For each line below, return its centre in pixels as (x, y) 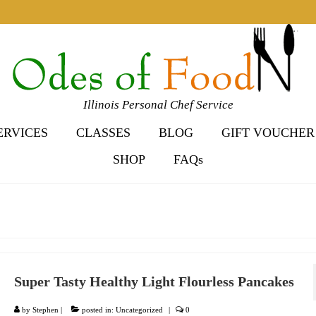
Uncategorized (139, 310)
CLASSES (103, 133)
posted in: (97, 310)
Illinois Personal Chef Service (158, 105)
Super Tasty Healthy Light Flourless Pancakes (154, 281)
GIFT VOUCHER (268, 133)
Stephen (45, 310)
